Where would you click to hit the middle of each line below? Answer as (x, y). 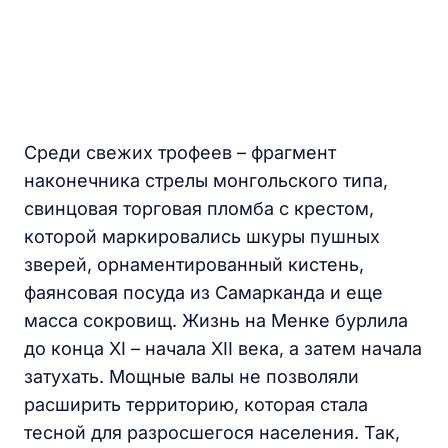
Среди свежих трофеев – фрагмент (180, 153)
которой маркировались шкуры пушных (202, 237)
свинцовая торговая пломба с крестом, (199, 209)
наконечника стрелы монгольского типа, (206, 181)
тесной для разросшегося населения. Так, (212, 433)
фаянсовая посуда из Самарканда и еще (203, 293)
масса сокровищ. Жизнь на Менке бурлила (216, 321)
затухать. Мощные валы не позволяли (191, 377)
